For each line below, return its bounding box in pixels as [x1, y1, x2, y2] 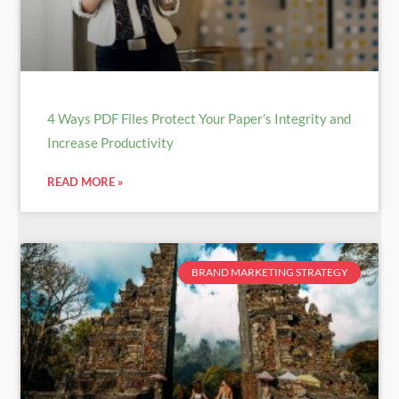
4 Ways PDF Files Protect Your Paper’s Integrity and [47, 110, 351, 126]
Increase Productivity [47, 134, 174, 151]
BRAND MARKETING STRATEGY [191, 265, 348, 280]
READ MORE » [47, 174, 123, 189]
